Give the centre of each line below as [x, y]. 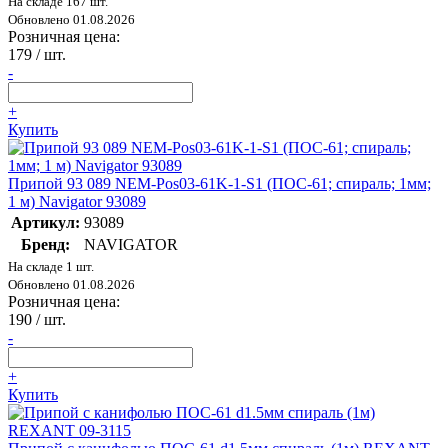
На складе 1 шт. [51, 267]
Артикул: [45, 223]
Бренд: [45, 245]
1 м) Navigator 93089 [77, 202]
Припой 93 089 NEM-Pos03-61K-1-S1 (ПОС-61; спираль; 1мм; [219, 184]
